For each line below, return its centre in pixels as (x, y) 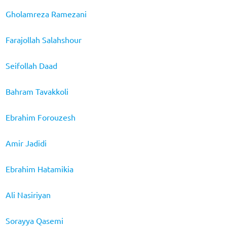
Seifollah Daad (31, 65)
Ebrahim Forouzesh (40, 117)
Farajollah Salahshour (43, 39)
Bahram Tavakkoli (37, 91)
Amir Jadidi (26, 143)
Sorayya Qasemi (34, 220)
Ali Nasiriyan (28, 194)
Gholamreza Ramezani (46, 13)
